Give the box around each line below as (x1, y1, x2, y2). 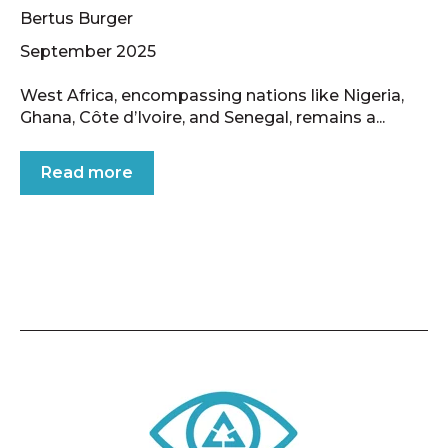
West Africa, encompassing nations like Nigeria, (20, 86, 404, 106)
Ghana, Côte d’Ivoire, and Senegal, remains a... (20, 108, 385, 128)
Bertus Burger (20, 8, 133, 28)
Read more (41, 163, 133, 183)
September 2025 (20, 41, 156, 61)
